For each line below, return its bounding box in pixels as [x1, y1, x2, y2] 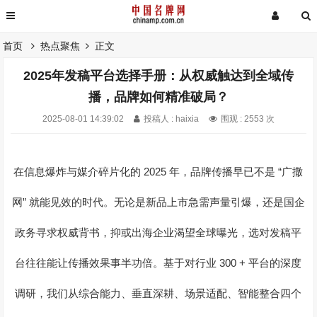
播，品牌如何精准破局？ [88, 90, 229, 104]
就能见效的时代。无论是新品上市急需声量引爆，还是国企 [28, 197, 305, 208]
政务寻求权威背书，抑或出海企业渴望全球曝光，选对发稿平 [15, 227, 302, 238]
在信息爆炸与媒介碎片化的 [13, 166, 142, 178]
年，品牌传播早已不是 [169, 166, 279, 178]
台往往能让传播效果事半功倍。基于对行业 [15, 258, 220, 269]
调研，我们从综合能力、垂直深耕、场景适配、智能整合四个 [15, 288, 302, 299]
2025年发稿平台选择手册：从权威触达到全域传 [23, 69, 294, 83]
